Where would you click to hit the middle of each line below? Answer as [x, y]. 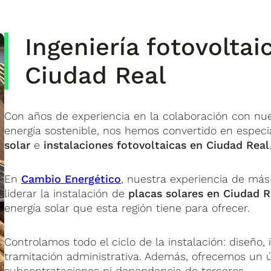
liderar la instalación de [67, 193]
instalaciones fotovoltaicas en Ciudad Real [157, 145]
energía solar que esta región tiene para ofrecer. [127, 207]
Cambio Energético [71, 178]
